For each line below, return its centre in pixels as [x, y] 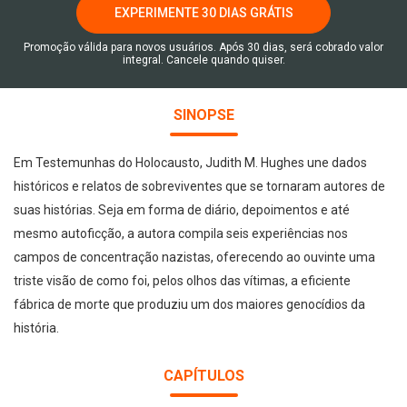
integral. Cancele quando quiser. [203, 60]
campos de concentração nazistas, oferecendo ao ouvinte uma [194, 257]
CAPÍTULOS [203, 376]
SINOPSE [203, 115]
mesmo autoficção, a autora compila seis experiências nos [181, 233]
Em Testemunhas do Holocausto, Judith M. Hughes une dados [190, 163]
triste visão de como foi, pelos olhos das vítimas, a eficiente [182, 281]
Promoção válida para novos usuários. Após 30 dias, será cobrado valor [203, 47]
